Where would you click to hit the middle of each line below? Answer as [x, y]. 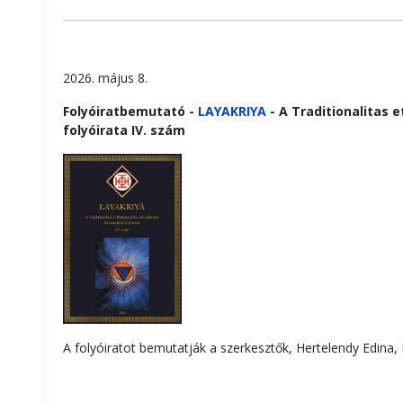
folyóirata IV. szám [124, 130]
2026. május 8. [105, 77]
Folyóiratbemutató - [129, 111]
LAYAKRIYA [234, 111]
